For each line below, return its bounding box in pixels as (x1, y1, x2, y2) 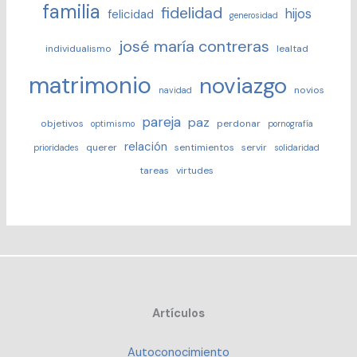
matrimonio (29, 70, 151, 101)
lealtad (276, 42, 308, 56)
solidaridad (274, 142, 320, 154)
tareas (139, 164, 169, 178)
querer (86, 141, 117, 155)
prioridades (33, 142, 79, 154)
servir (241, 141, 267, 155)
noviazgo (199, 72, 287, 101)
